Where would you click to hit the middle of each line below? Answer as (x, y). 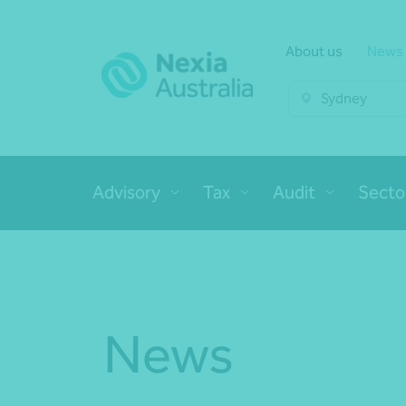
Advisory (126, 192)
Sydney (343, 98)
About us (314, 51)
